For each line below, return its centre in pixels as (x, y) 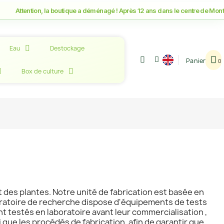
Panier (196, 61)
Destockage (67, 48)
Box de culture (42, 71)
